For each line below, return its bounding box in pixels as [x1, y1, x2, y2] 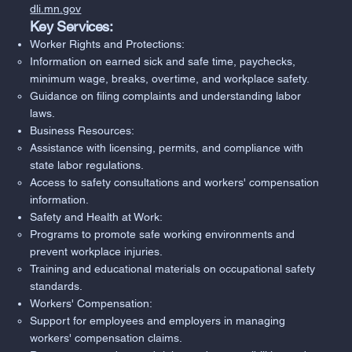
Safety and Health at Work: [30, 211, 163, 224]
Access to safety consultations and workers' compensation [30, 176, 320, 189]
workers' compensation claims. [30, 332, 183, 345]
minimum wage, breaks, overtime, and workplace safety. [30, 72, 310, 86]
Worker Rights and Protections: [30, 38, 185, 51]
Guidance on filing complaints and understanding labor [30, 90, 302, 103]
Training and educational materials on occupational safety [30, 262, 316, 276]
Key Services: [30, 18, 113, 35]
